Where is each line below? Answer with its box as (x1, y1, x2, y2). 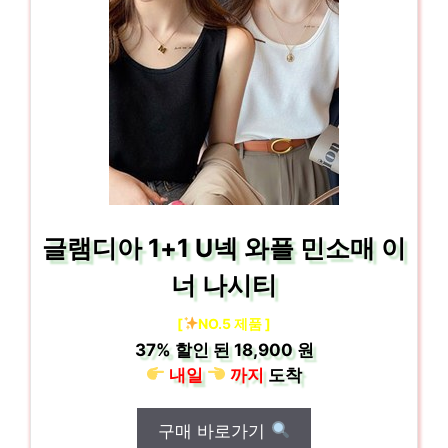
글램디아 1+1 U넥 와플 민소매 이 (42, 232, 406, 263)
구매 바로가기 (158, 420, 271, 441)
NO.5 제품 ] (198, 314, 272, 332)
